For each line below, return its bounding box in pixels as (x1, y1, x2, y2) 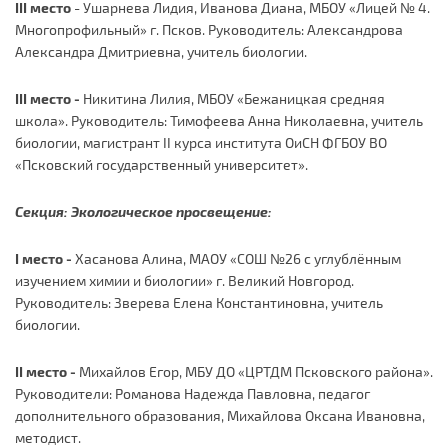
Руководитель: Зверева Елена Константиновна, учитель (15, 294, 383, 312)
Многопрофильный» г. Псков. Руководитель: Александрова (15, 21, 403, 39)
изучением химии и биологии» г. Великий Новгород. (15, 272, 354, 290)
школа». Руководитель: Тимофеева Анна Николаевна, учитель (15, 112, 423, 130)
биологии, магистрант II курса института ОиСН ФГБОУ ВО (15, 134, 387, 152)
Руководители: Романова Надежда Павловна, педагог (15, 385, 370, 403)
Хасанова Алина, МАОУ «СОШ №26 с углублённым (75, 250, 401, 268)
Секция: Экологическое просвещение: (15, 203, 272, 221)
